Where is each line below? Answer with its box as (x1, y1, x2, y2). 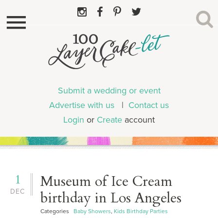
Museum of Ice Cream (40, 171, 173, 191)
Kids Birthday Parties (114, 207, 168, 215)
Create (97, 114, 122, 125)
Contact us (128, 99, 169, 110)
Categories (40, 207, 74, 215)
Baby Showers (73, 207, 111, 215)
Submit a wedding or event (57, 85, 161, 96)
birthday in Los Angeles (40, 188, 182, 207)
